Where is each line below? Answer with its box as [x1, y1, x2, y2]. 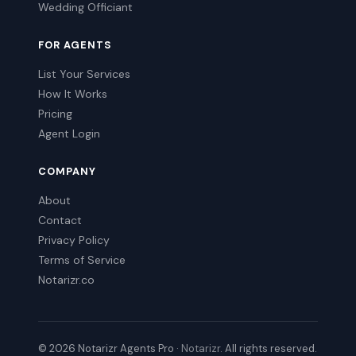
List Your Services [38, 67, 130, 81]
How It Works [38, 87, 107, 101]
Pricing [38, 106, 72, 121]
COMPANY [38, 164, 96, 178]
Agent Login [38, 126, 100, 141]
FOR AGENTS [38, 38, 112, 52]
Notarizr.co [38, 273, 95, 287]
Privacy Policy [38, 233, 110, 247]
